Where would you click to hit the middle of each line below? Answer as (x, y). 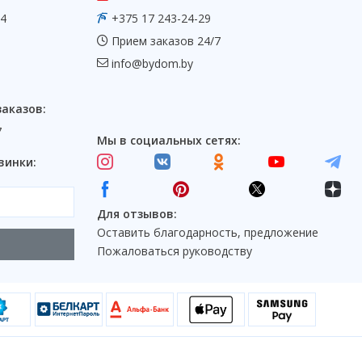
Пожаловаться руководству (175, 251)
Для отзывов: (137, 214)
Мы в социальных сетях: (169, 141)
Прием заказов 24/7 (164, 41)
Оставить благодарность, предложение (208, 233)
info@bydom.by (152, 64)
